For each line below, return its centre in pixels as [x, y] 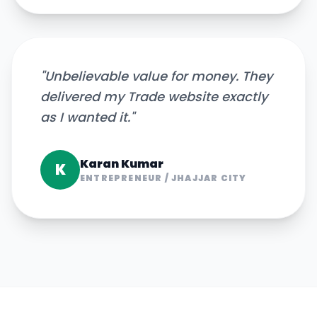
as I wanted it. [85, 117]
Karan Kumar [122, 164]
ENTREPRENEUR [121, 178]
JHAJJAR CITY [209, 178]
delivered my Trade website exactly [154, 97]
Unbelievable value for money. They [158, 76]
